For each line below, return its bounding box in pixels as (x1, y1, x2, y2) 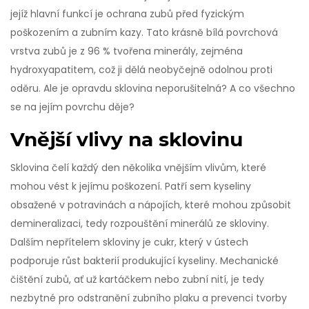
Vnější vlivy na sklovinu (10, 128, 243, 152)
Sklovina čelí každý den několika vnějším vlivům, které (10, 161, 266, 175)
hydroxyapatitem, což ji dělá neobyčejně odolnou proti (10, 63, 272, 77)
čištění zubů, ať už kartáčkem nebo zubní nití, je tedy (10, 272, 264, 287)
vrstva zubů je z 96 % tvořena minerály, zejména (10, 44, 243, 59)
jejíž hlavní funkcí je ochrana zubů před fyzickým (10, 7, 244, 21)
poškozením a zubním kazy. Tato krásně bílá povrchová (10, 26, 278, 40)
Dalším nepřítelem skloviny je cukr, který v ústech (10, 235, 248, 250)
